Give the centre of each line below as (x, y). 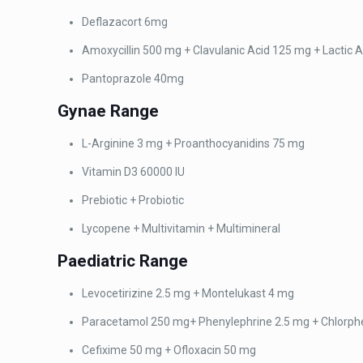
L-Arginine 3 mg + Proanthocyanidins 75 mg (194, 143)
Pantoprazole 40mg (133, 79)
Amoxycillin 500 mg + (138, 50)
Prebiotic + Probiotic (133, 200)
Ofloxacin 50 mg (215, 350)
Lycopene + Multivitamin (145, 228)
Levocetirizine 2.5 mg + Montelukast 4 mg (188, 293)
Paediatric (99, 261)
